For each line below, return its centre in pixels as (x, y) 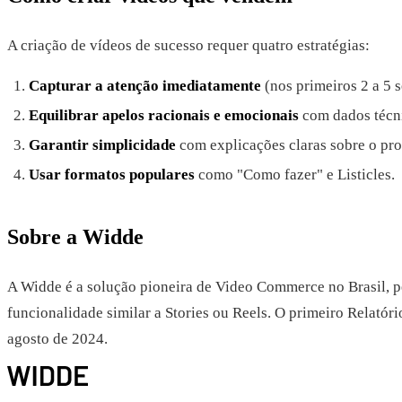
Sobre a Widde (75, 236)
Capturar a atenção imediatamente (145, 85)
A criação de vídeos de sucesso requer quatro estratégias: (188, 45)
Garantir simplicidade (102, 144)
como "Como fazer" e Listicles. (295, 174)
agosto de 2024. (57, 338)
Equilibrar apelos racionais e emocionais (164, 115)
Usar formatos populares (112, 174)
